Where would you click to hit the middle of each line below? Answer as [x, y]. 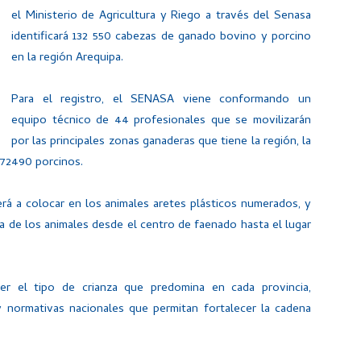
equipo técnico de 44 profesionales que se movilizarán [161, 121]
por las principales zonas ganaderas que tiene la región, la [161, 142]
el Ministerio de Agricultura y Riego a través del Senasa [161, 16]
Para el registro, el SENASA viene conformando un [161, 100]
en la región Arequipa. [67, 58]
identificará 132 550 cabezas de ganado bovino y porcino [161, 37]
